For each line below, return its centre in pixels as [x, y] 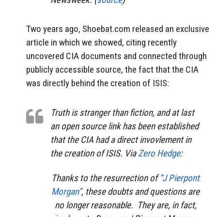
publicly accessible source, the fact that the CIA [112, 70]
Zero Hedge [159, 154]
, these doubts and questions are [140, 191]
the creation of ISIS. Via [94, 154]
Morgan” [66, 191]
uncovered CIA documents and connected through [116, 56]
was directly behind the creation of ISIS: [98, 83]
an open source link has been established [124, 126]
